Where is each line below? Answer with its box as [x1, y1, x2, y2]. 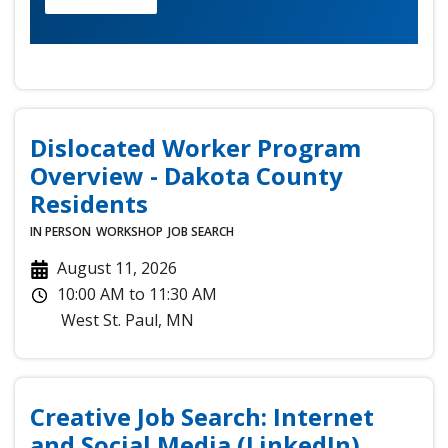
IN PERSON [30, 222, 91, 240]
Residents [30, 186, 148, 220]
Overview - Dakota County [30, 158, 343, 192]
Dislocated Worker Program [30, 130, 361, 164]
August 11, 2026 [57, 256, 178, 279]
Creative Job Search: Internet [30, 399, 374, 433]
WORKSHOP [96, 222, 163, 240]
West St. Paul [61, 308, 159, 331]
